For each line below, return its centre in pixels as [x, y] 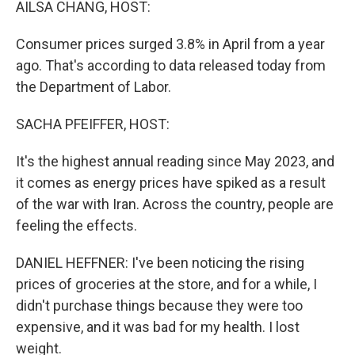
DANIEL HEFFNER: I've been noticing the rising [160, 263]
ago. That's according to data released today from [171, 65]
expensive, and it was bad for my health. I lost [158, 327]
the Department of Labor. [94, 87]
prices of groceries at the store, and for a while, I [166, 284]
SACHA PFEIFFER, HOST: [93, 124]
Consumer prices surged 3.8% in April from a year [170, 44]
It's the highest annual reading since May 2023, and [175, 161]
